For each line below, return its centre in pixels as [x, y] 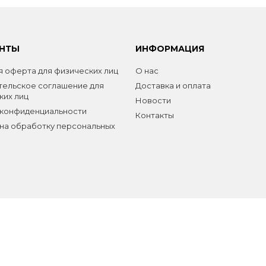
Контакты [154, 115]
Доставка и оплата [173, 85]
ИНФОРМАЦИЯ [170, 49]
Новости [153, 100]
